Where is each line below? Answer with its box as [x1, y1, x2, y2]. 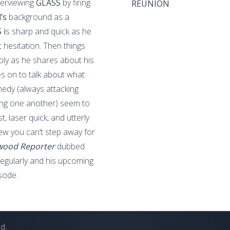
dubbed [57, 140, 85, 152]
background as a [9, 11, 69, 23]
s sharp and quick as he [6, 25, 91, 37]
